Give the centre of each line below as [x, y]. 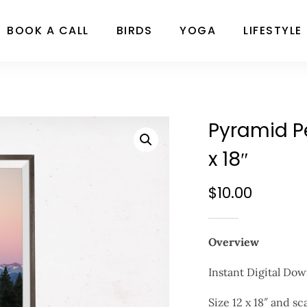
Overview [233, 242]
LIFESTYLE [273, 30]
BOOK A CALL [48, 30]
